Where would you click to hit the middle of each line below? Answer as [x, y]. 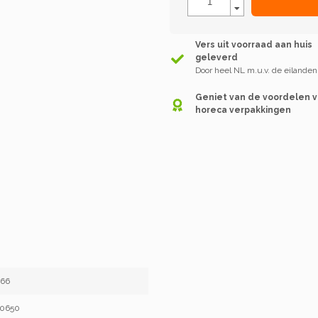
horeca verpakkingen [243, 110]
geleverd [217, 57]
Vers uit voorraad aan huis [254, 44]
